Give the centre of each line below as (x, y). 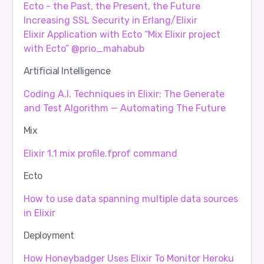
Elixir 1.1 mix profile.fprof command (100, 154)
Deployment (49, 236)
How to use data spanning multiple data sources (131, 199)
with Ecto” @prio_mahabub (84, 49)
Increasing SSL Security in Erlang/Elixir (110, 21)
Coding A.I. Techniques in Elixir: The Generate (124, 94)
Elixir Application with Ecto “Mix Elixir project (122, 35)
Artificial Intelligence (67, 71)
